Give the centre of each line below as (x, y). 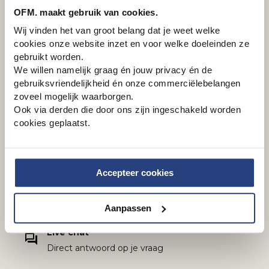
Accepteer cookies (134, 173)
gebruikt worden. (49, 57)
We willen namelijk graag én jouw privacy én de (113, 70)
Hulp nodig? (59, 108)
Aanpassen (128, 208)
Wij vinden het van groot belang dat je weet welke (117, 31)
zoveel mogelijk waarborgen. (74, 97)
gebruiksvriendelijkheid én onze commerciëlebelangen (127, 83)
